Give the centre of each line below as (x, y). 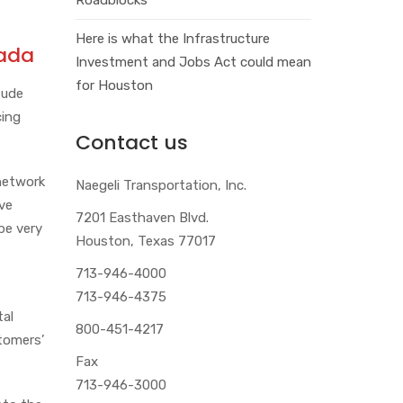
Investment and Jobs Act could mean (193, 62)
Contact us (131, 142)
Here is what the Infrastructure (172, 38)
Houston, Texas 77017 (145, 241)
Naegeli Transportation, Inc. (161, 185)
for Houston (114, 85)
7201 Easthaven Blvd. (142, 217)
